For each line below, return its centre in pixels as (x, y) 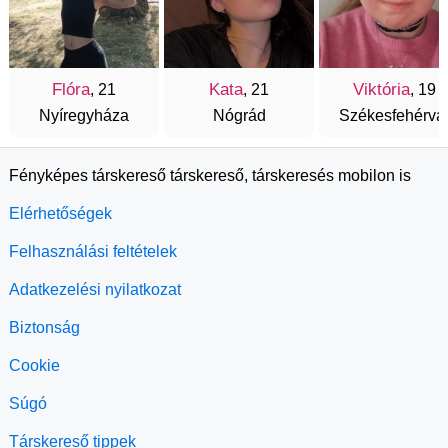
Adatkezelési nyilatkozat (95, 289)
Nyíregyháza (84, 115)
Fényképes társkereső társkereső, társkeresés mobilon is (210, 175)
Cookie (34, 365)
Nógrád (239, 115)
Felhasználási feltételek (93, 251)
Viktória (381, 89)
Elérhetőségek (60, 213)
